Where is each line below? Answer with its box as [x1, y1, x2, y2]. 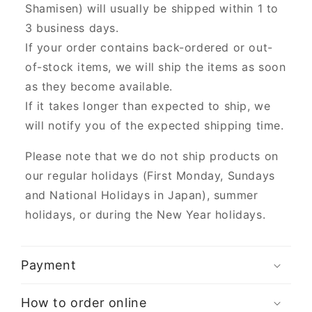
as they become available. [25, 79, 173, 94]
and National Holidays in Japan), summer [25, 188, 258, 203]
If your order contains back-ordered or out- [25, 40, 273, 55]
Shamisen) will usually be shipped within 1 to [25, 1, 279, 16]
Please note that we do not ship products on [25, 149, 279, 164]
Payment [21, 258, 77, 273]
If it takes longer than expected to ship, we [25, 99, 271, 114]
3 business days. [25, 21, 119, 36]
